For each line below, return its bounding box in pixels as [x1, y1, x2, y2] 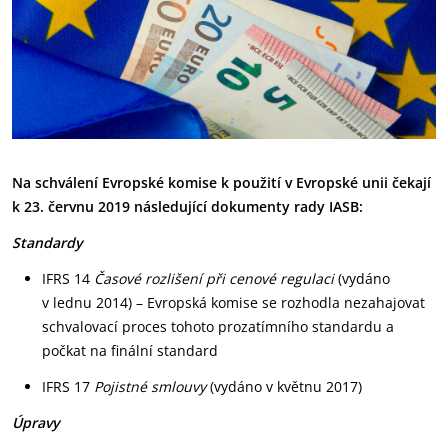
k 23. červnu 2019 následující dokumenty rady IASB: [12, 197, 363, 216]
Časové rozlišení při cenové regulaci [94, 269, 334, 288]
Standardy [12, 233, 82, 252]
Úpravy [12, 413, 59, 432]
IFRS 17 [42, 377, 94, 396]
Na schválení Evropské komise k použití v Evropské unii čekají [12, 173, 431, 192]
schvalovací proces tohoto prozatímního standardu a [42, 317, 394, 336]
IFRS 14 [42, 269, 94, 288]
